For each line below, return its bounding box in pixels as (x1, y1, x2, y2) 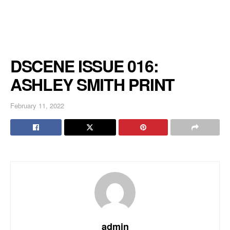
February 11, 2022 (10, 100, 64, 110)
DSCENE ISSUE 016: (10, 54, 159, 78)
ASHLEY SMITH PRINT (10, 72, 175, 96)
